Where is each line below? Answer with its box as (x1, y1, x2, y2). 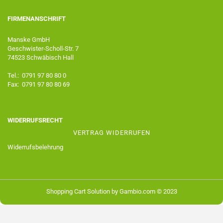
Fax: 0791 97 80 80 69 (7, 81, 70, 88)
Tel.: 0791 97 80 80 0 (7, 72, 66, 79)
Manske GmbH (7, 36, 50, 43)
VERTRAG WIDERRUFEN (73, 129, 150, 136)
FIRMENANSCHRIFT (7, 15, 66, 22)
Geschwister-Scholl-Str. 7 (7, 45, 79, 52)
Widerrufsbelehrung (7, 143, 63, 151)
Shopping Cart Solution (46, 188, 110, 195)
